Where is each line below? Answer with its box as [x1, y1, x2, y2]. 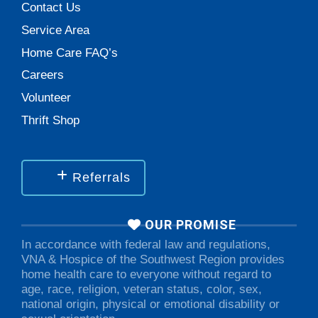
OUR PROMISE [141, 216, 236, 232]
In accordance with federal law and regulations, [21, 237, 270, 251]
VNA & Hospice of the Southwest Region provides [21, 252, 285, 266]
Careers [21, 68, 64, 82]
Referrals [68, 170, 131, 185]
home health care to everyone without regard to [21, 267, 271, 281]
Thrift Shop [21, 113, 79, 127]
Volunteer [21, 91, 71, 105]
